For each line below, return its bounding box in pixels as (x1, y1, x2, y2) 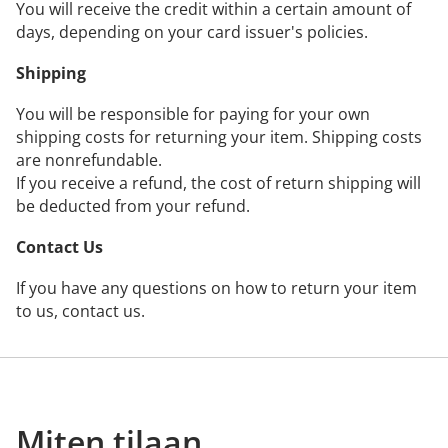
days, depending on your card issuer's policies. (16, 21, 368, 43)
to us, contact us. (16, 300, 145, 322)
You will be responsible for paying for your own (16, 103, 370, 125)
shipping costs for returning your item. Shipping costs (16, 126, 422, 148)
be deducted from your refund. (16, 195, 250, 217)
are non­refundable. (16, 149, 162, 171)
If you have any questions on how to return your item (16, 277, 417, 299)
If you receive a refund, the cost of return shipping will (16, 172, 421, 194)
